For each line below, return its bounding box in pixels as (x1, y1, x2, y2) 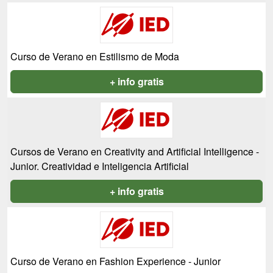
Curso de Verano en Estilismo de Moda (10, 49, 179, 64)
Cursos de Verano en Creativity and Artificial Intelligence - (10, 144, 259, 159)
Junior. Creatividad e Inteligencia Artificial (10, 159, 189, 174)
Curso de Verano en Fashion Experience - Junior (10, 254, 221, 269)
